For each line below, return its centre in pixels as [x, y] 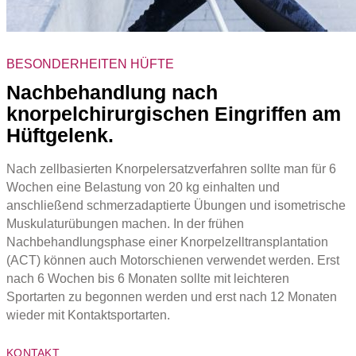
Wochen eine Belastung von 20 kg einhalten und [143, 186]
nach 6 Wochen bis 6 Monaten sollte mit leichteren [148, 278]
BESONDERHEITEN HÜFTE [90, 63]
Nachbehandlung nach [112, 93]
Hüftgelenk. [60, 135]
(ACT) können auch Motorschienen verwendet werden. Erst [173, 259]
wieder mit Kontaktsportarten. [88, 314]
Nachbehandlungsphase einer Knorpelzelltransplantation [167, 241]
